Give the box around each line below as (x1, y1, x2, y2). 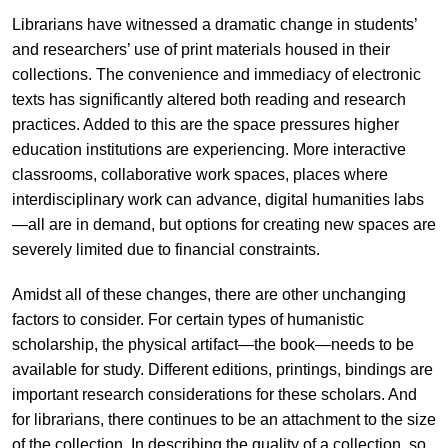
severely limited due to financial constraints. (11, 240, 320, 258)
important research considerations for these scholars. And (11, 385, 417, 403)
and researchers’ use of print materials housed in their (11, 40, 390, 58)
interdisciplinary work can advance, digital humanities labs (11, 190, 424, 208)
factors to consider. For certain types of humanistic (11, 310, 364, 328)
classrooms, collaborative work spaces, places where (11, 165, 388, 183)
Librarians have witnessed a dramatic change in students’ (11, 15, 417, 33)
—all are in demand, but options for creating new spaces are (11, 215, 436, 233)
